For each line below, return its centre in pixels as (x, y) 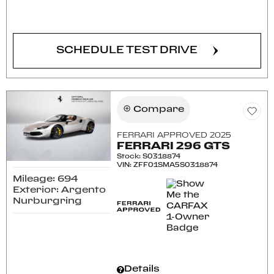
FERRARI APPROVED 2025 (174, 135)
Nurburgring (47, 201)
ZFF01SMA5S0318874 (176, 165)
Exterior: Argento (59, 190)
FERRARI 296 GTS (174, 146)
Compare (159, 109)
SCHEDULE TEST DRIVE (127, 50)
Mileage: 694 (45, 179)
